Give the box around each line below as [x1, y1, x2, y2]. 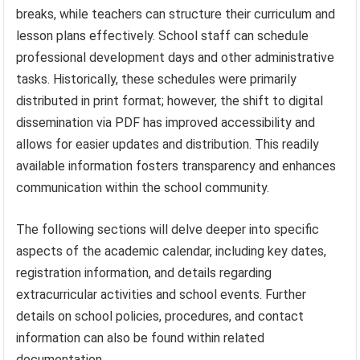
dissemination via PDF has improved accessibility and [16, 115, 316, 131]
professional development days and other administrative [16, 50, 335, 66]
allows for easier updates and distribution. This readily [16, 137, 320, 153]
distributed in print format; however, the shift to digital [16, 93, 324, 109]
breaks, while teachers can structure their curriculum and [16, 6, 336, 22]
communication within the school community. [16, 180, 270, 196]
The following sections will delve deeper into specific [16, 222, 320, 238]
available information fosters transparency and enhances [16, 158, 337, 174]
